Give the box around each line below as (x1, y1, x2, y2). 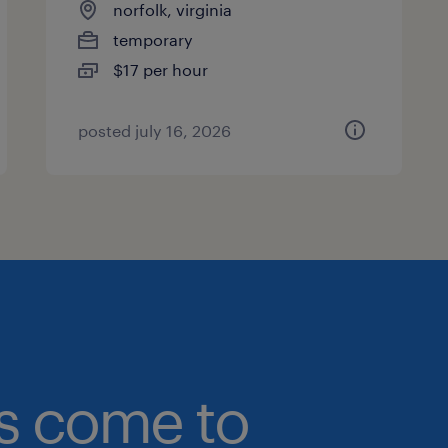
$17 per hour (113, 60, 209, 79)
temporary (113, 30, 194, 49)
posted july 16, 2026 (78, 121, 232, 140)
